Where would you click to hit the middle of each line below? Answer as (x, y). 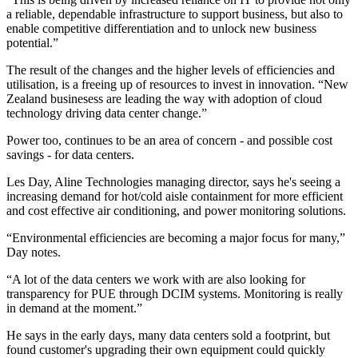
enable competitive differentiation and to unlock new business (161, 29)
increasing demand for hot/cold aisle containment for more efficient (175, 197)
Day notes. (34, 253)
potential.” (32, 43)
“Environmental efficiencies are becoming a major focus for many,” (176, 238)
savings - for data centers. (70, 155)
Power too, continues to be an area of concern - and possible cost (169, 141)
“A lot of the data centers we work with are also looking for (156, 280)
